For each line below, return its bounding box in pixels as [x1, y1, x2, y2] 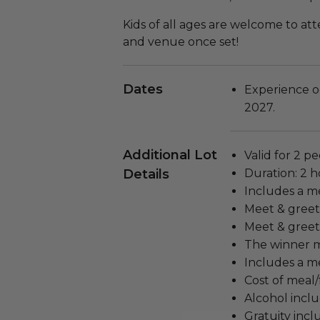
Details [123, 166, 169, 182]
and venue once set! [123, 35, 241, 49]
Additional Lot [123, 147, 217, 163]
